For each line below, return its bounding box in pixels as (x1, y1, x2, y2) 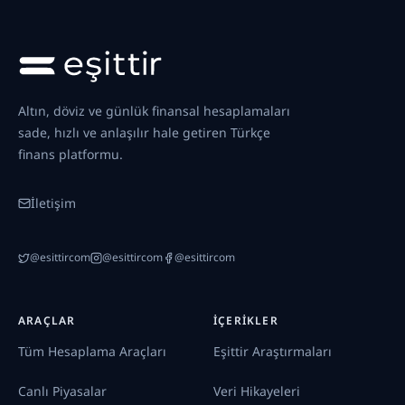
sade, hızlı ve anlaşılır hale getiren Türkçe (18, 124, 270, 141)
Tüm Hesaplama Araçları (18, 343, 166, 360)
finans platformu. (18, 146, 123, 163)
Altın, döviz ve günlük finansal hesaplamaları (18, 102, 290, 119)
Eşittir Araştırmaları (213, 343, 332, 360)
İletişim (31, 194, 76, 212)
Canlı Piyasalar (18, 382, 107, 400)
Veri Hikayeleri (213, 382, 300, 400)
